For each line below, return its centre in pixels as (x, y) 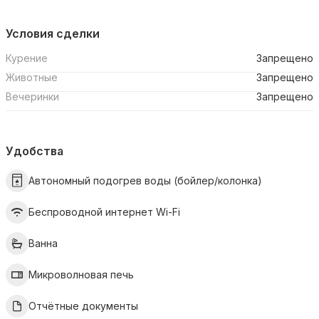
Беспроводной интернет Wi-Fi (104, 212)
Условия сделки (53, 33)
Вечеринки (32, 96)
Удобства (35, 151)
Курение (27, 58)
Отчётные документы (83, 306)
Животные (32, 77)
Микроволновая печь (81, 274)
